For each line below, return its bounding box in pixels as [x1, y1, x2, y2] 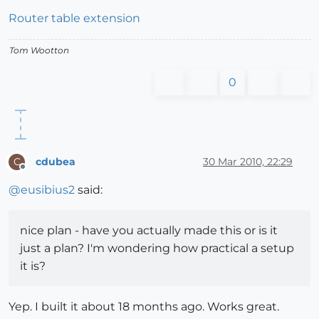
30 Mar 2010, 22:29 [203, 155, 293, 168]
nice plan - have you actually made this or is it [20, 224, 278, 238]
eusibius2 [21, 183, 75, 197]
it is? [20, 259, 46, 273]
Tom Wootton [9, 45, 69, 56]
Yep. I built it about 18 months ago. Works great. [9, 300, 279, 314]
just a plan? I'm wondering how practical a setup [20, 241, 294, 256]
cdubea [36, 155, 75, 168]
